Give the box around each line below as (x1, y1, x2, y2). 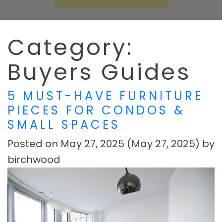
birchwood (7, 152, 60, 166)
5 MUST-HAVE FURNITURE (7, 87, 203, 104)
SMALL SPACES (7, 116, 120, 133)
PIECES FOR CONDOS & (7, 102, 185, 118)
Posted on (7, 136, 60, 151)
